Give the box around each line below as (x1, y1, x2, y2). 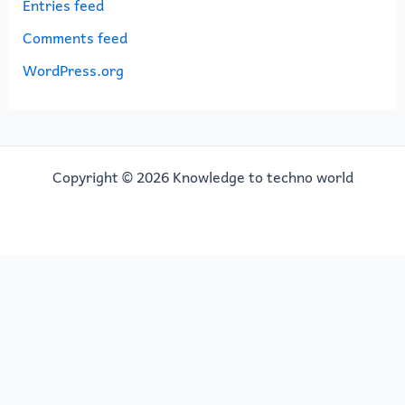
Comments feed (22, 24, 127, 49)
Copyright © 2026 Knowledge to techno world (52, 165, 353, 188)
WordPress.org (22, 57, 124, 81)
